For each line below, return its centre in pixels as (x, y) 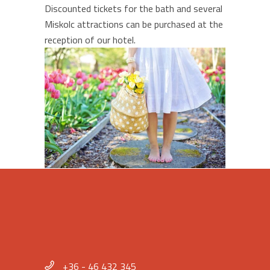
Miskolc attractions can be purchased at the (134, 24)
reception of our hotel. (90, 40)
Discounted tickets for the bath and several (133, 9)
